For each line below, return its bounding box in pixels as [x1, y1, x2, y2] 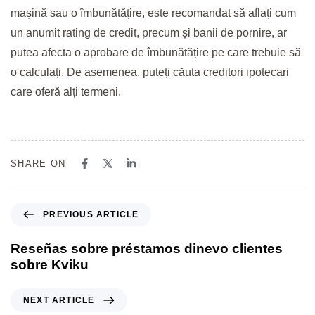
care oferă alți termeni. [11, 86, 121, 98]
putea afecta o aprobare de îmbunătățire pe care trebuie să [11, 46, 301, 59]
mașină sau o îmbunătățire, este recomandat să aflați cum [11, 7, 296, 20]
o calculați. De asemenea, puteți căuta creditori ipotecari [11, 66, 289, 79]
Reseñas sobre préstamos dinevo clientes [11, 241, 283, 257]
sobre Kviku [11, 257, 89, 273]
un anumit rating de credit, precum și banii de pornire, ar [11, 27, 287, 39]
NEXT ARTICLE [23, 295, 95, 306]
